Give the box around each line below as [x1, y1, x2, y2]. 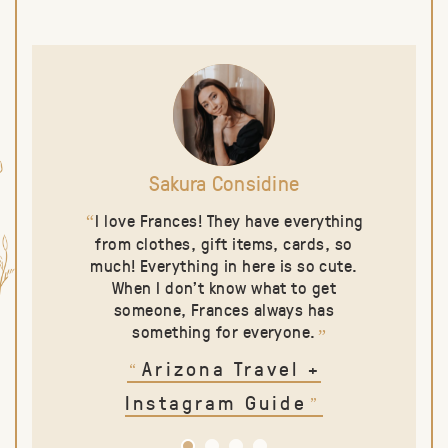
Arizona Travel [141, 355, 309, 381]
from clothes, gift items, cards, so [95, 232, 353, 254]
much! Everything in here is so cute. [90, 254, 358, 276]
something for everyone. [132, 320, 316, 342]
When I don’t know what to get [111, 276, 337, 298]
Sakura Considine [148, 169, 300, 197]
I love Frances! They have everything [95, 209, 364, 231]
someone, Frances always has [113, 298, 335, 320]
